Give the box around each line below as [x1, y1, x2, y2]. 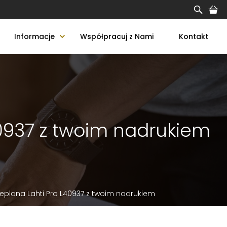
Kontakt [179, 31, 208, 42]
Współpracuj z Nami [80, 31, 154, 42]
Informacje [14, 31, 55, 42]
